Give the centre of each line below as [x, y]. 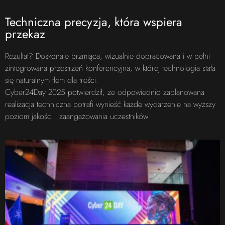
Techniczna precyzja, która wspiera [94, 22]
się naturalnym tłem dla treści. [51, 80]
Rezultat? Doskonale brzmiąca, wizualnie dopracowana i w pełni [107, 56]
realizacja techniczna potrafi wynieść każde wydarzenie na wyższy [110, 104]
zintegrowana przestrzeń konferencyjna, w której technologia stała [110, 68]
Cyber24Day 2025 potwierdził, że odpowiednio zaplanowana [105, 92]
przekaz [25, 34]
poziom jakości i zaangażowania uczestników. [77, 117]
